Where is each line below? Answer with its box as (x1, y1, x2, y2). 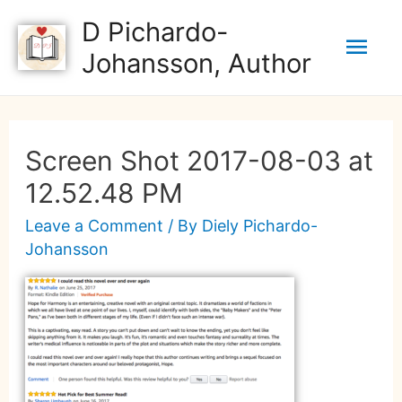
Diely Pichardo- (201, 216, 318, 235)
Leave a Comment (24, 216, 163, 235)
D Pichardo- (82, 16, 229, 48)
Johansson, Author (82, 48, 312, 79)
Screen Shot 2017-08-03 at (24, 144, 373, 177)
